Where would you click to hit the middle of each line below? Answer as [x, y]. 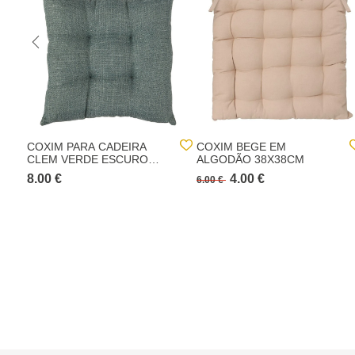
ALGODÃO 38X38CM [250, 159]
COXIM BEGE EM [241, 147]
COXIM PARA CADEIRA [87, 147]
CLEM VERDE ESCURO [88, 159]
